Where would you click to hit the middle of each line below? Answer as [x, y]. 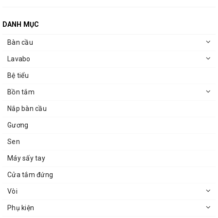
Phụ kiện [21, 208]
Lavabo [19, 59]
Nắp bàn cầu [27, 109]
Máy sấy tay [26, 158]
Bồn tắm [21, 92]
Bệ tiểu [18, 76]
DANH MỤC [21, 25]
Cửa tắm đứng [30, 175]
